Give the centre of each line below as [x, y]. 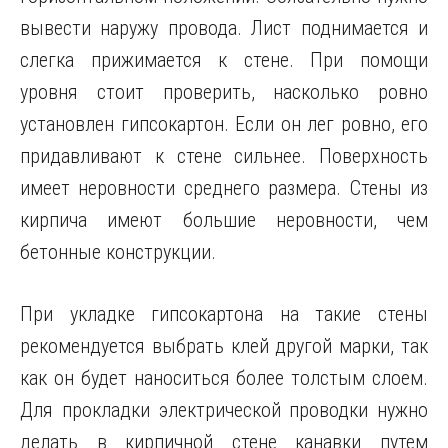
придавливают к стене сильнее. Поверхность [224, 156]
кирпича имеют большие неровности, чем [224, 220]
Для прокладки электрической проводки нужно [224, 410]
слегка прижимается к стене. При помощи [224, 60]
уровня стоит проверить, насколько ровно [224, 92]
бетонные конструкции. [118, 252]
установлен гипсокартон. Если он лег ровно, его [224, 124]
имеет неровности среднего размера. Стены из [224, 188]
